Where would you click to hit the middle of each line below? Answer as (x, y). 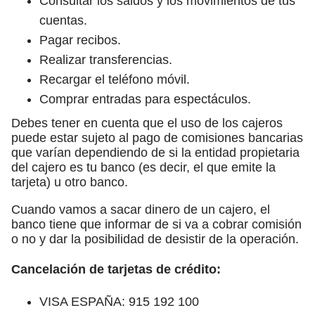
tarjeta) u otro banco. (70, 182)
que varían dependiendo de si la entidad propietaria (155, 152)
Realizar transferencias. (106, 59)
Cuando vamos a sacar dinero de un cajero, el (141, 209)
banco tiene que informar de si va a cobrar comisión (156, 224)
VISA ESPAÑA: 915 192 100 (119, 301)
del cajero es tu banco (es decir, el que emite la (143, 167)
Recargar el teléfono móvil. (115, 79)
